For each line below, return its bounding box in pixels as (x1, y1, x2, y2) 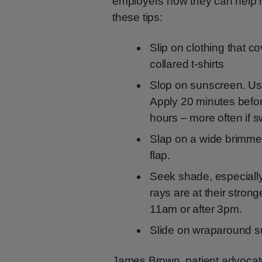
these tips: (112, 11, 163, 23)
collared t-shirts (150, 58, 224, 70)
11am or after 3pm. (150, 203, 242, 215)
